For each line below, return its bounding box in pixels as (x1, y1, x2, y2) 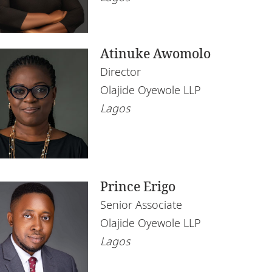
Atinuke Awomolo (100, 44, 211, 62)
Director (100, 64, 141, 79)
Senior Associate (100, 197, 183, 212)
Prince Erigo (100, 177, 176, 195)
